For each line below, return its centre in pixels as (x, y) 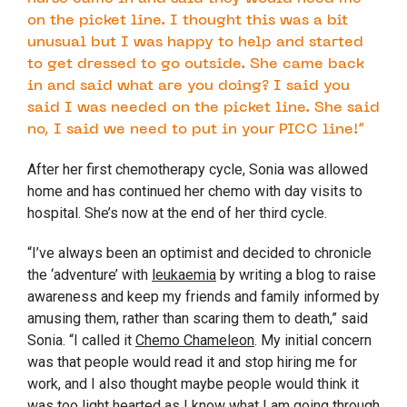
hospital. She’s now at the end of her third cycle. (179, 213)
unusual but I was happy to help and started (195, 43)
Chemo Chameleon (195, 341)
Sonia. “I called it (81, 341)
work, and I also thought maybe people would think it (193, 384)
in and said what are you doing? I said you (189, 87)
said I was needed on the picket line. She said (203, 109)
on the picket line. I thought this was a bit (188, 21)
